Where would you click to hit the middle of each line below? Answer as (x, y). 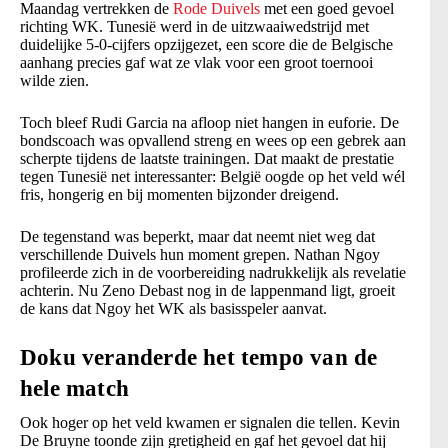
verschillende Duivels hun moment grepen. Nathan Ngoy (200, 255)
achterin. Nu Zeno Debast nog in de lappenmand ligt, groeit (207, 291)
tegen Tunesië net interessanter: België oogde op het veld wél (212, 177)
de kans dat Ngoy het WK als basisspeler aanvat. (173, 309)
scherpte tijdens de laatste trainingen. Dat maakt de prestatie (207, 159)
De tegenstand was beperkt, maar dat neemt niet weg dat (197, 237)
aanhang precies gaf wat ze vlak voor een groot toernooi (196, 63)
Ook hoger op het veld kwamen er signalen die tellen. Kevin (210, 423)
